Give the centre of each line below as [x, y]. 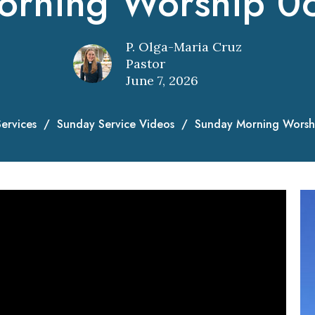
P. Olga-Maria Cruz [184, 47]
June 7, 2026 [162, 81]
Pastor [146, 64]
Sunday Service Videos [115, 124]
